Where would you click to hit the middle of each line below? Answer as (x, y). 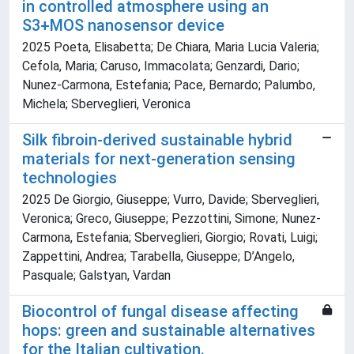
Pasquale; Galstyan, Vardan (96, 276)
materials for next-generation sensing (159, 159)
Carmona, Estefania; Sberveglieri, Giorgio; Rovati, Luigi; (170, 238)
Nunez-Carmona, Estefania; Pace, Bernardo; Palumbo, (169, 85)
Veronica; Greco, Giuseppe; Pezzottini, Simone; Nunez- (171, 219)
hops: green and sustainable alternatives (169, 331)
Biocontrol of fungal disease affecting (160, 312)
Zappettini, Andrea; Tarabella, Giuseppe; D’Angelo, (158, 257)
